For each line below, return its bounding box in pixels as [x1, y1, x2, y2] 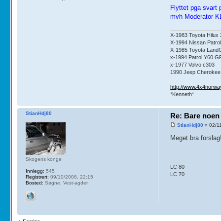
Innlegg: [25, 168, 44, 174]
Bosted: [25, 180, 43, 185]
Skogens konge [25, 156, 62, 162]
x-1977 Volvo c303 [170, 61, 215, 68]
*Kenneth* [170, 91, 194, 97]
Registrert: [25, 174, 49, 180]
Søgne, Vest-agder [43, 180, 88, 185]
